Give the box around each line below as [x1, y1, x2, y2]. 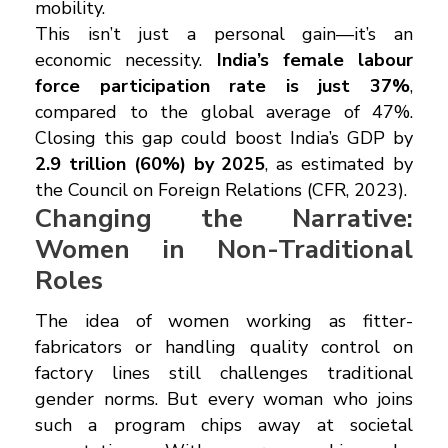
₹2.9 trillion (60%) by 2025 [35, 151, 266, 176]
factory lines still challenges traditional [35, 360, 413, 385]
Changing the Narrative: [35, 200, 413, 236]
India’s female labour [216, 47, 413, 72]
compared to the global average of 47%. [35, 99, 413, 124]
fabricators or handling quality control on [35, 334, 413, 359]
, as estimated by [265, 151, 414, 176]
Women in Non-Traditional [35, 231, 413, 267]
